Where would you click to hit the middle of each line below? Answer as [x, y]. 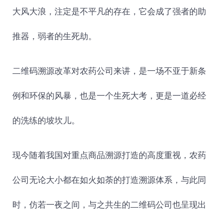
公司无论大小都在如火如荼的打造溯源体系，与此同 [109, 180]
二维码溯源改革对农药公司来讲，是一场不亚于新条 [109, 71]
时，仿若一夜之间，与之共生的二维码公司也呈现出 [109, 205]
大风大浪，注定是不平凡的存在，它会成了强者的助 [109, 12]
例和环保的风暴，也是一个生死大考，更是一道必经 [109, 96]
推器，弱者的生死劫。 [54, 36]
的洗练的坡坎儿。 [46, 121]
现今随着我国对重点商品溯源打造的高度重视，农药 [109, 155]
